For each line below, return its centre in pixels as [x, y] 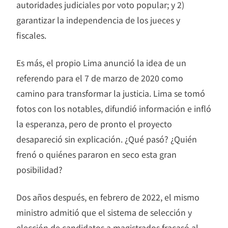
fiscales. [31, 35]
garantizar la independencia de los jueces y [98, 20]
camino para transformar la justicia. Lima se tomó [111, 93]
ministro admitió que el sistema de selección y [104, 212]
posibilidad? [39, 170]
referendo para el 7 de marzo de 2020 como [100, 78]
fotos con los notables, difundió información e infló [114, 109]
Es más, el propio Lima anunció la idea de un [101, 63]
